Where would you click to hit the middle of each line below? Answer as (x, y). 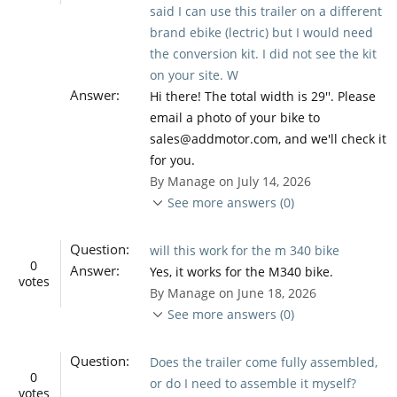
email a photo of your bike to (234, 117)
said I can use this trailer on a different (265, 11)
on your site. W (194, 74)
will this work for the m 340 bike (244, 250)
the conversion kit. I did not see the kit (263, 53)
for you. (172, 160)
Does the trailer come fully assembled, (263, 362)
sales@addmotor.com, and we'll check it (268, 138)
